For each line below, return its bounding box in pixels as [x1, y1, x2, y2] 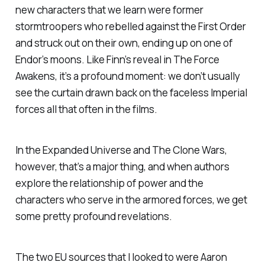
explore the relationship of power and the [15, 176, 203, 190]
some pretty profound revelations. [15, 209, 172, 223]
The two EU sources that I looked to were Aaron [15, 250, 227, 264]
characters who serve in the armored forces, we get [15, 192, 247, 206]
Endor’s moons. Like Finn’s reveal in [15, 53, 173, 67]
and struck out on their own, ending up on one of [15, 36, 232, 50]
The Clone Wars [151, 143, 225, 157]
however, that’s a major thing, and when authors [15, 159, 230, 173]
